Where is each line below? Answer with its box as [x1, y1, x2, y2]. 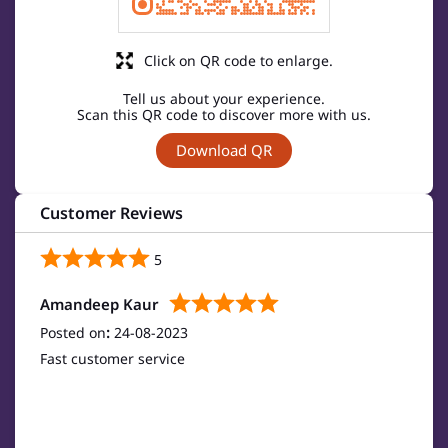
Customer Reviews [40, 202, 183, 225]
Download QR [176, 140, 272, 161]
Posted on [40, 323, 106, 343]
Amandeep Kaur [40, 294, 159, 315]
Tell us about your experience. [123, 89, 325, 109]
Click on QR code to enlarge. [143, 51, 333, 71]
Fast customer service [40, 349, 185, 369]
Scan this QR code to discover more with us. [77, 105, 371, 125]
